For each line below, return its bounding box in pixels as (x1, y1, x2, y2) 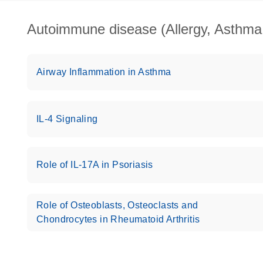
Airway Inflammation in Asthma (36, 67, 171, 77)
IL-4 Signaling (36, 114, 98, 124)
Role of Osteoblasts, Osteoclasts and (36, 200, 198, 210)
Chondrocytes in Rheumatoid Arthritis (36, 214, 200, 224)
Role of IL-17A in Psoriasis (36, 160, 153, 170)
